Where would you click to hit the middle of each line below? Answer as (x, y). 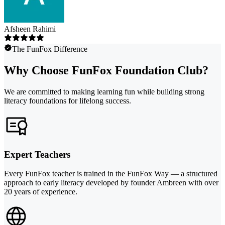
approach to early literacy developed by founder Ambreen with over (111, 183)
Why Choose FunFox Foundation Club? (106, 71)
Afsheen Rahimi (30, 29)
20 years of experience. (41, 192)
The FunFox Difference (50, 49)
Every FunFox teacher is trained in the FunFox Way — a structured (111, 174)
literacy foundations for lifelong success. (68, 100)
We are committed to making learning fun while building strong (104, 91)
